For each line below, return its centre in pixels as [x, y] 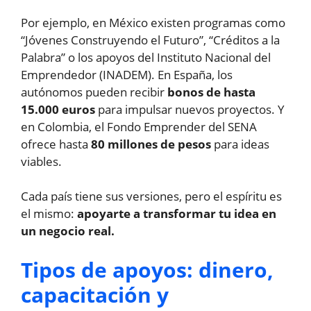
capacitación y [95, 294]
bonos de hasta [211, 92]
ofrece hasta [56, 144]
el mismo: [49, 214]
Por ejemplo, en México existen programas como [153, 22]
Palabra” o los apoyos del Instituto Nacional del [146, 57]
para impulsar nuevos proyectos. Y [190, 109]
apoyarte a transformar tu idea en [177, 214]
